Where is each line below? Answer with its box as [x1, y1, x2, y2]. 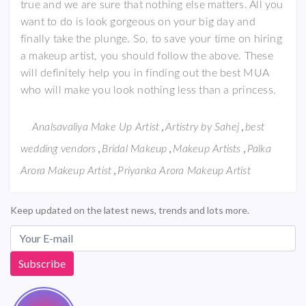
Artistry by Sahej [165, 121, 240, 133]
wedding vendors [20, 143, 96, 154]
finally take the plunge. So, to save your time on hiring [20, 33, 282, 44]
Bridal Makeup [102, 143, 167, 154]
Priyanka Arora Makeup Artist [117, 165, 251, 176]
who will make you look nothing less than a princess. [20, 84, 276, 96]
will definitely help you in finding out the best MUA [20, 67, 268, 79]
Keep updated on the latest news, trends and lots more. [10, 204, 249, 216]
